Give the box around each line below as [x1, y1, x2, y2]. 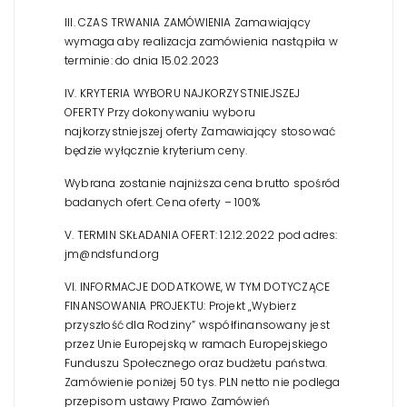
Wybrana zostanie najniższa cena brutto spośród [65, 174, 341, 191]
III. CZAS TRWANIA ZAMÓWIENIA [65, 14, 232, 30]
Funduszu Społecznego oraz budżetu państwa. [65, 354, 328, 371]
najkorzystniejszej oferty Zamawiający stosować [65, 123, 336, 139]
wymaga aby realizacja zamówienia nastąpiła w [65, 33, 338, 49]
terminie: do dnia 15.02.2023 [65, 52, 220, 68]
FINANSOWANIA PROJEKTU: [65, 297, 206, 313]
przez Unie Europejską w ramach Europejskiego [65, 335, 328, 352]
